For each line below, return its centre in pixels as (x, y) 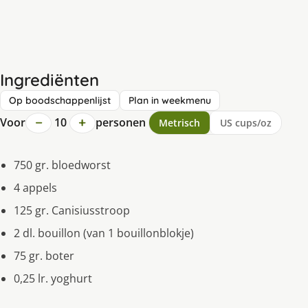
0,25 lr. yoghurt (53, 279)
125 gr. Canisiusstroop (72, 211)
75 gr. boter (44, 256)
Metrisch (179, 123)
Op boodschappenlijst (60, 101)
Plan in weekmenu (170, 101)
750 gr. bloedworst (62, 165)
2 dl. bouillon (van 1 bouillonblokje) (104, 233)
